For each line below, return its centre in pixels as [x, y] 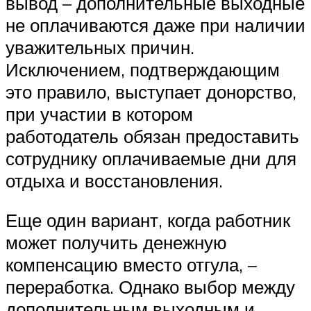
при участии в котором [99, 114]
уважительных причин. [100, 47]
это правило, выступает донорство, [151, 91]
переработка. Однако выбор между [150, 287]
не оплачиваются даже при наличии [155, 25]
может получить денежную [116, 243]
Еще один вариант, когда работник [148, 220]
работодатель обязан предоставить [152, 136]
